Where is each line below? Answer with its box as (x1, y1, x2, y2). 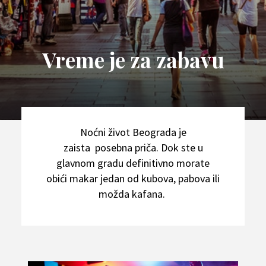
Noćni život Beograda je (80, 125, 186, 139)
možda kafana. (99, 187, 167, 201)
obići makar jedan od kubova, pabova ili (46, 172, 220, 185)
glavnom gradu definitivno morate (56, 156, 210, 170)
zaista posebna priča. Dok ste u (63, 141, 203, 154)
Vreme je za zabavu (42, 46, 224, 74)
